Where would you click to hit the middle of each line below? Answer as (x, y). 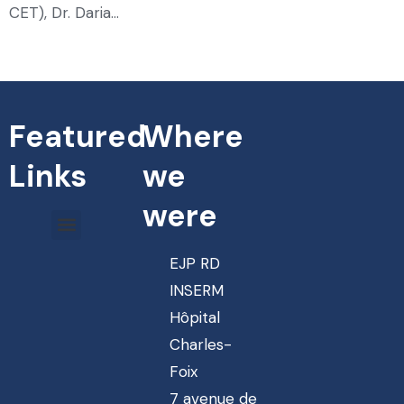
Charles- (200, 344)
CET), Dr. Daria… (64, 13)
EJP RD (194, 263)
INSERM (196, 290)
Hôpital (194, 317)
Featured (78, 136)
